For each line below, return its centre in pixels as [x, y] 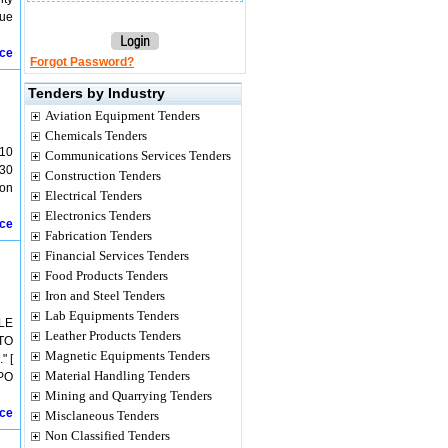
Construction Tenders [103, 175]
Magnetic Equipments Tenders [127, 355]
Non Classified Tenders [107, 435]
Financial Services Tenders [117, 255]
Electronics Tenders [98, 215]
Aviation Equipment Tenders [122, 115]
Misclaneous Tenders [102, 415]
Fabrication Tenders [98, 235]
